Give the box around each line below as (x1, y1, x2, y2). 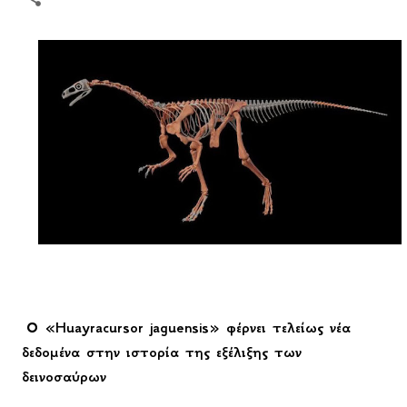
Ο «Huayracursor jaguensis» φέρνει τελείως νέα (22, 318, 351, 337)
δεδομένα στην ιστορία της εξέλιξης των (22, 342, 302, 362)
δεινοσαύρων (22, 367, 106, 386)
